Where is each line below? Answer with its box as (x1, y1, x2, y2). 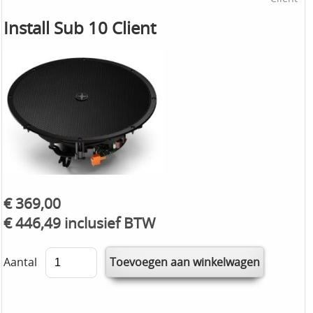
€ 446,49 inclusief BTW (3, 213, 155, 233)
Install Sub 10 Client (3, 15, 156, 39)
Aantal (3, 254, 37, 270)
